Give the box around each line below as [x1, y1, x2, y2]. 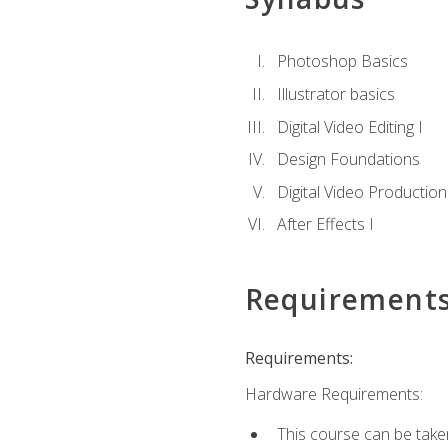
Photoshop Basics [276, 50, 408, 73]
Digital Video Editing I [276, 115, 423, 138]
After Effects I [276, 213, 374, 236]
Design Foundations [276, 148, 420, 171]
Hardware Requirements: [244, 382, 423, 405]
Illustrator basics [276, 82, 395, 105]
